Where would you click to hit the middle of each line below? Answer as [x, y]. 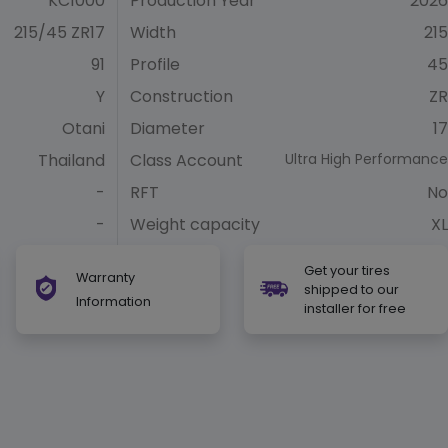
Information [113, 302]
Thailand [71, 160]
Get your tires [347, 270]
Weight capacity [195, 224]
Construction [181, 96]
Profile [155, 64]
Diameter [167, 128]
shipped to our [351, 289]
